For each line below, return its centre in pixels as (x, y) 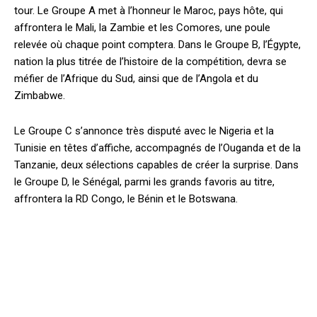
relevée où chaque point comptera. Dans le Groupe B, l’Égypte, (157, 44)
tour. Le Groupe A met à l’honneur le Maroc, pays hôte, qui (149, 10)
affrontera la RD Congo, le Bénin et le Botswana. (126, 198)
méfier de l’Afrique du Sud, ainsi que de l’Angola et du (136, 78)
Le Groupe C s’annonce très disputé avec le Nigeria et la (144, 131)
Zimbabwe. (40, 95)
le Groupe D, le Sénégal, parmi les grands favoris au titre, (144, 181)
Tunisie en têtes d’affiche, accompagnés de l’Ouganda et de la (157, 148)
